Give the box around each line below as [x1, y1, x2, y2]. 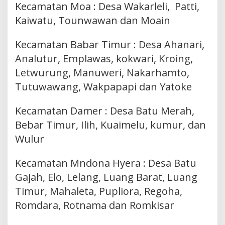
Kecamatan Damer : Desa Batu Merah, [15, 104, 194, 118]
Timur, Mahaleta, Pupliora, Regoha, [15, 184, 182, 198]
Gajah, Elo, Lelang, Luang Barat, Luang [15, 170, 197, 184]
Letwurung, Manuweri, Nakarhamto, [15, 66, 189, 80]
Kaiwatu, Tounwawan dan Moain [15, 14, 170, 28]
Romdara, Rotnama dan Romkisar [15, 198, 174, 212]
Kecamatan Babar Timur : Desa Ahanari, [15, 38, 204, 52]
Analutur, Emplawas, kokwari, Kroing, [15, 52, 193, 66]
